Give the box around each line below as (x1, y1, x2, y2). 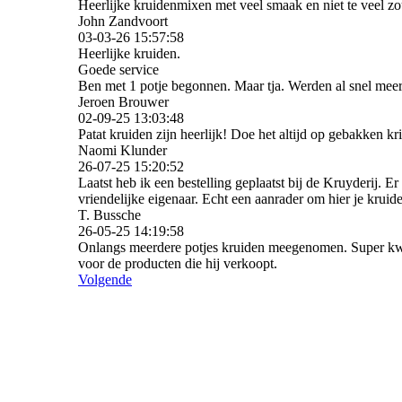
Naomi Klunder (78, 143, 167, 159)
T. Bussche (78, 207, 141, 223)
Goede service (78, 62, 159, 78)
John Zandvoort (78, 13, 168, 30)
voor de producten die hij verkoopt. (78, 256, 277, 272)
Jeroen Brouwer (78, 94, 169, 110)
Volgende (78, 272, 132, 288)
